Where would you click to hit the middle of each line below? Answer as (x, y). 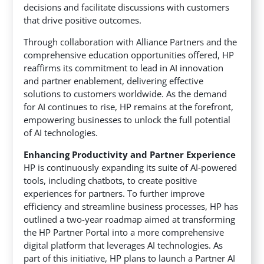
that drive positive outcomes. (83, 20)
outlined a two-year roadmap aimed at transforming (130, 220)
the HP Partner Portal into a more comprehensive (124, 232)
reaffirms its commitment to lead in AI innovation (124, 68)
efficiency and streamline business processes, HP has (131, 207)
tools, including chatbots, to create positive (110, 181)
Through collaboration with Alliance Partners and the (131, 42)
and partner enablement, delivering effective (114, 81)
